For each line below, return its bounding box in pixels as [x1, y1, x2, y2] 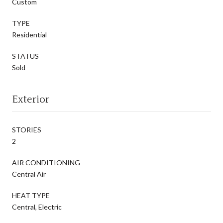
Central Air [12, 169, 46, 178]
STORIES [12, 125, 41, 134]
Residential [12, 30, 47, 39]
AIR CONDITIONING [12, 158, 80, 167]
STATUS [12, 51, 39, 60]
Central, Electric [12, 202, 62, 211]
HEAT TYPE [12, 191, 50, 200]
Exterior [12, 94, 49, 105]
